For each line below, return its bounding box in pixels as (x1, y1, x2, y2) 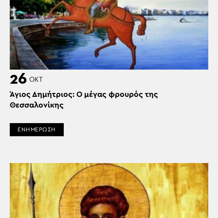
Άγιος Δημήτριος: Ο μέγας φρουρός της (10, 90, 158, 98)
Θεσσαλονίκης (10, 101, 64, 109)
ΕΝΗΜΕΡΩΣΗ (18, 126, 56, 132)
